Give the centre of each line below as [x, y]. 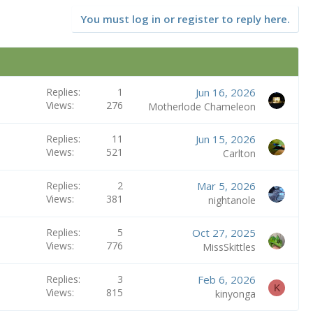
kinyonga [235, 294]
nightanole [232, 200]
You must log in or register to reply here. [185, 19]
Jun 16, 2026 [225, 92]
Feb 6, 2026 [226, 279]
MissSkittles [229, 247]
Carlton [239, 153]
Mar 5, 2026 [226, 186]
